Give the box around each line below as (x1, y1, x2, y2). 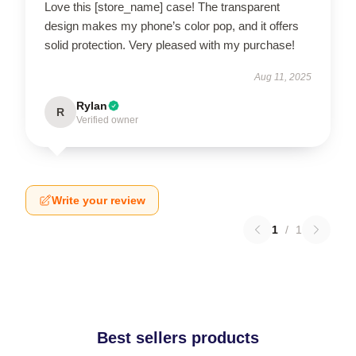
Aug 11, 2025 (254, 72, 311, 83)
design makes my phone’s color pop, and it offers (44, 19, 299, 33)
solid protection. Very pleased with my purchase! (44, 38, 295, 52)
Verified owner (76, 114, 138, 126)
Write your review (52, 194, 145, 207)
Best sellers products (97, 329, 259, 346)
